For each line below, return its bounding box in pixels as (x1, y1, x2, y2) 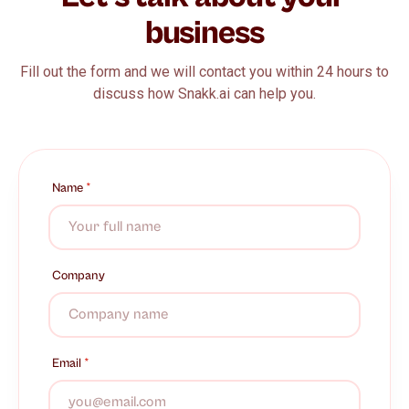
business (144, 14, 265, 52)
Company (52, 267, 105, 283)
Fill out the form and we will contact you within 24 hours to (20, 62, 389, 80)
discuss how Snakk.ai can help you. (93, 84, 316, 102)
